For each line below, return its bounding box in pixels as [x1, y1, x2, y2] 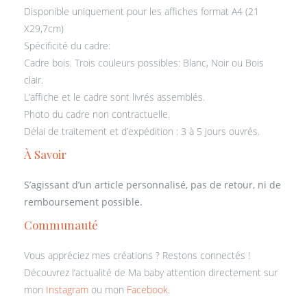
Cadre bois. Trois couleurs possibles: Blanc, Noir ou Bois [24, 56, 264, 70]
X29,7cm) [24, 22, 64, 36]
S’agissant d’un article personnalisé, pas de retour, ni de [24, 178, 281, 192]
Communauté [24, 217, 98, 233]
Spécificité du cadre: [24, 39, 110, 53]
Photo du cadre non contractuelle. [24, 108, 170, 121]
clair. [24, 73, 43, 87]
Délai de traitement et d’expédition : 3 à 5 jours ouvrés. [24, 125, 260, 138]
